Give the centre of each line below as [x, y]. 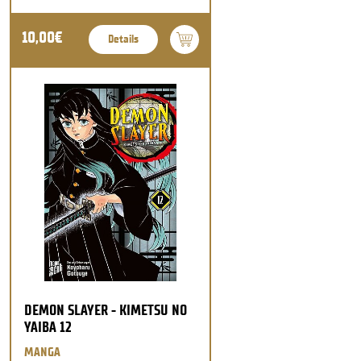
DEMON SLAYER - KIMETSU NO [106, 310]
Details [123, 39]
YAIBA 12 [48, 327]
